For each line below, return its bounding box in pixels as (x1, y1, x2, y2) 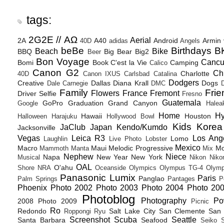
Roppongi (63, 208, 91, 215)
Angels (180, 37, 200, 44)
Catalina (153, 70, 177, 77)
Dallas (90, 79, 110, 87)
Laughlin (43, 135, 68, 142)
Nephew (63, 152, 93, 161)
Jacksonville (17, 123, 55, 131)
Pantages (167, 175, 195, 182)
